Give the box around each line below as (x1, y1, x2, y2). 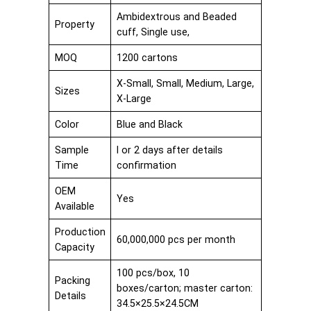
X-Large (116, 92, 151, 104)
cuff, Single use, (116, 26, 190, 37)
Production (54, 226, 106, 237)
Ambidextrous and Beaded (116, 10, 237, 22)
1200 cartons (116, 51, 178, 63)
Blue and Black (116, 118, 183, 130)
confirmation (116, 159, 176, 171)
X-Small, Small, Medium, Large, (116, 77, 254, 89)
